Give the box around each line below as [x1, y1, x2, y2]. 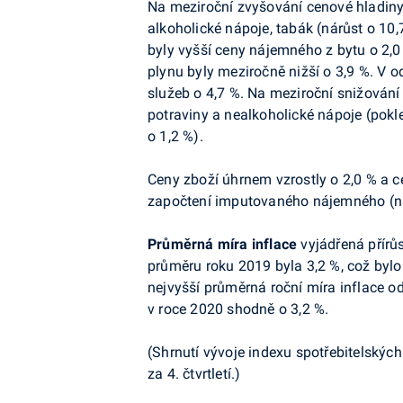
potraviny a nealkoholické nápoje [148, 106, 363, 123]
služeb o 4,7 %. [148, 85, 244, 102]
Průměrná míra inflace [148, 236, 298, 253]
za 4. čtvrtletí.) [148, 365, 241, 382]
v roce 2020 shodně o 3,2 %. [148, 300, 329, 318]
